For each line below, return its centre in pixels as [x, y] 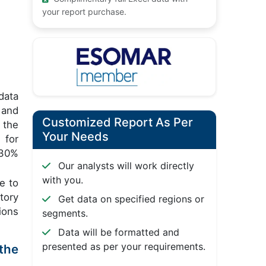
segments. [65, 213]
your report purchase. [84, 12]
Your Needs [75, 137]
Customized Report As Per [117, 123]
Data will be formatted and [117, 232]
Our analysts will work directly [124, 166]
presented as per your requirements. [123, 247]
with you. [62, 180]
